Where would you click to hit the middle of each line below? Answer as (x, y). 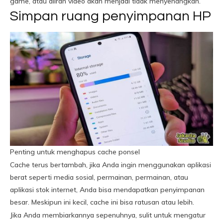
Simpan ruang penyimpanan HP (111, 16)
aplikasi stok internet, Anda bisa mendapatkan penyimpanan (107, 190)
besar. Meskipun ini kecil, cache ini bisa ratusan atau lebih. (102, 202)
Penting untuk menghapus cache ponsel (75, 152)
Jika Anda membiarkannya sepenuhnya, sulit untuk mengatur (108, 215)
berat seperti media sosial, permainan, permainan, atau (99, 177)
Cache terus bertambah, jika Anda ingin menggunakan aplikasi (111, 165)
